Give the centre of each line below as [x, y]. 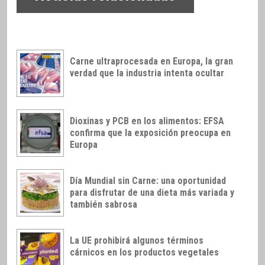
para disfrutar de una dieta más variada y [152, 192]
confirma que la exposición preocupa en [150, 132]
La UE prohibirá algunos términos [137, 240]
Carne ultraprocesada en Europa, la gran [151, 62]
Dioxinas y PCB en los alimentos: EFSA [147, 121]
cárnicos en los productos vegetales [144, 252]
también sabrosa [104, 204]
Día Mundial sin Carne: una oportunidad [148, 180]
